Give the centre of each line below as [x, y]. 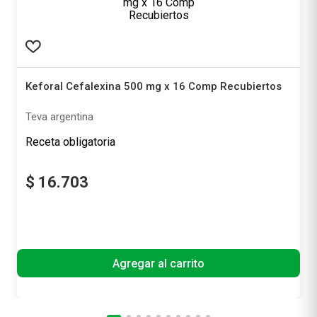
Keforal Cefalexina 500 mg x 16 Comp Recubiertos [154, 86]
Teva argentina [59, 117]
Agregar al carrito [158, 263]
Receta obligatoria [70, 142]
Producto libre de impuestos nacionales [102, 227]
